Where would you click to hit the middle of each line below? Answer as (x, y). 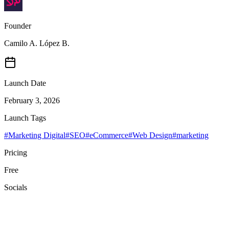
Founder (18, 26)
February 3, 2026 (32, 100)
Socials (16, 187)
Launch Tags (25, 118)
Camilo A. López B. (37, 43)
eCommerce (109, 135)
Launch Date (25, 83)
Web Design (152, 135)
